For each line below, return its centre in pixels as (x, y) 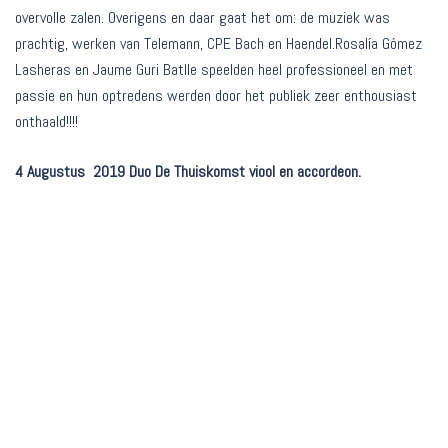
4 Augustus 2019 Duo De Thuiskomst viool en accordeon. (188, 172)
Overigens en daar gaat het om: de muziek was (247, 18)
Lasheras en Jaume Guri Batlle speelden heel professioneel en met (214, 70)
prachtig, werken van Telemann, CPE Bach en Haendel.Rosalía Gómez (218, 44)
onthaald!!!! (46, 122)
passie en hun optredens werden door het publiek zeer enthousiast (216, 96)
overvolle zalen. (59, 18)
